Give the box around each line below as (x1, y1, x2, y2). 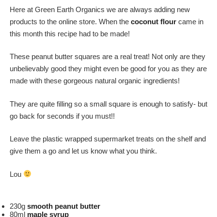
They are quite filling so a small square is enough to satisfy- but (10, 99, 207, 108)
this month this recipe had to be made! (10, 29, 132, 38)
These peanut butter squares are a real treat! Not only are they (10, 52, 205, 61)
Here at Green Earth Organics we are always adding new (10, 5, 190, 14)
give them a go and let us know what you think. (10, 147, 157, 155)
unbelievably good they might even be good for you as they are (10, 64, 207, 73)
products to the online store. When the (10, 17, 129, 26)
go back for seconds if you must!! (10, 111, 115, 120)
